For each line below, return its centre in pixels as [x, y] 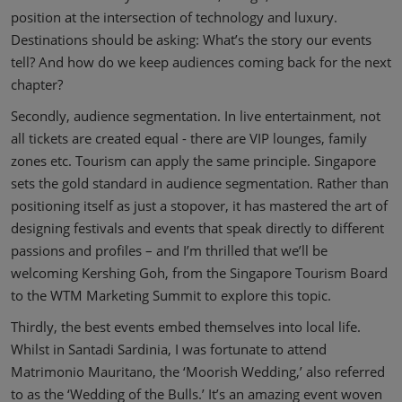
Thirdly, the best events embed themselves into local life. [186, 327]
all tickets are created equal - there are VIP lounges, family [189, 138]
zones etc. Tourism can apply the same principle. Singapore [193, 161]
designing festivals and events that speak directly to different [197, 228]
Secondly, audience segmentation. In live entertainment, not [196, 116]
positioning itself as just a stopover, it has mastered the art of [199, 205]
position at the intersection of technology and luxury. [174, 17]
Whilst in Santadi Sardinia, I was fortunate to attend [169, 349]
